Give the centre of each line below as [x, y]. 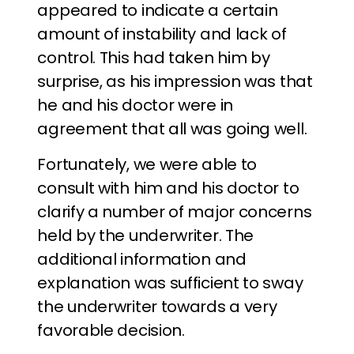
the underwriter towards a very [157, 307]
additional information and [142, 259]
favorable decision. [111, 330]
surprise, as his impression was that [175, 81]
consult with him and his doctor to [168, 188]
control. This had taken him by [154, 58]
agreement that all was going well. [172, 129]
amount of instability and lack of [162, 34]
